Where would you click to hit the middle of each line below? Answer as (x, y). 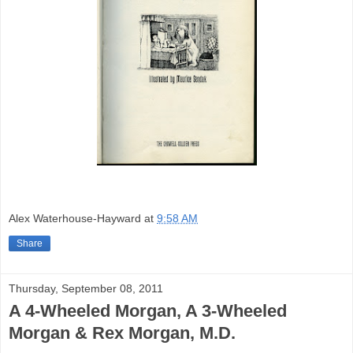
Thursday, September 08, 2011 (86, 288)
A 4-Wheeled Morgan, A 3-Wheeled (148, 310)
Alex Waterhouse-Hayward (75, 218)
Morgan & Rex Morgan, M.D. (122, 333)
